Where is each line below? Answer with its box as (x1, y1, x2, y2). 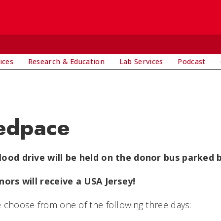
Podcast (178, 57, 206, 66)
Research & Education (28, 57, 105, 66)
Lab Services (119, 57, 163, 66)
